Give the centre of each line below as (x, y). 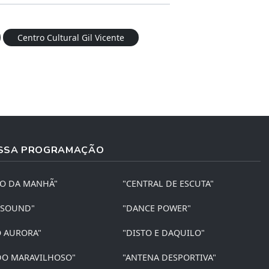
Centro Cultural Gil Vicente (71, 37)
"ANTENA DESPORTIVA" (170, 257)
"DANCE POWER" (157, 208)
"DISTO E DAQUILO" (164, 232)
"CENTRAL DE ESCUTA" (168, 183)
